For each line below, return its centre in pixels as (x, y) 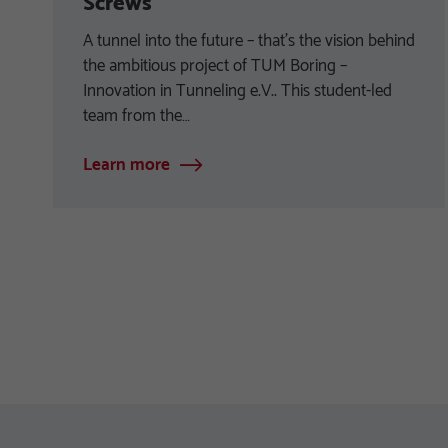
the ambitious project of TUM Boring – (215, 66)
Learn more (126, 165)
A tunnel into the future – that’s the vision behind (249, 41)
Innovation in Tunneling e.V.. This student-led (237, 91)
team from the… (136, 116)
